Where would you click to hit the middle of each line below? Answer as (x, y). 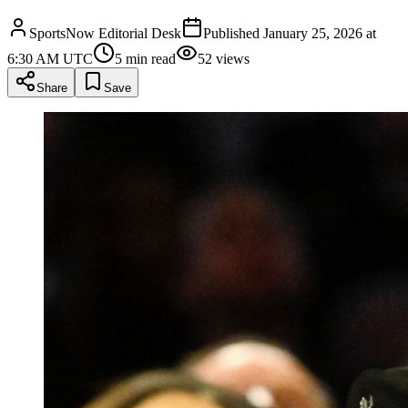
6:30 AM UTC (50, 58)
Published (233, 33)
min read (149, 58)
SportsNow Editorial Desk (105, 33)
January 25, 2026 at (320, 33)
